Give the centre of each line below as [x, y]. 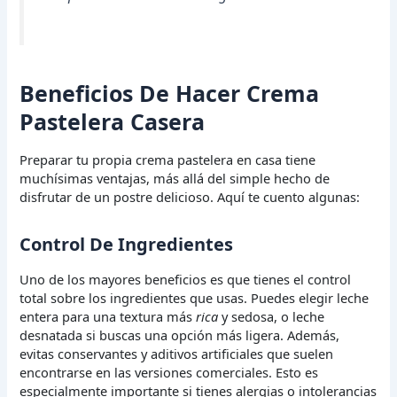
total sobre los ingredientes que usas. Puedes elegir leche [195, 298]
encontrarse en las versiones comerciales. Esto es [169, 373]
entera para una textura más [108, 317]
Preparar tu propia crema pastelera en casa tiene [168, 160]
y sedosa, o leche [272, 317]
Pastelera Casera [113, 121]
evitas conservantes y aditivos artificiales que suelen [177, 354]
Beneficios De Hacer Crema [170, 93]
